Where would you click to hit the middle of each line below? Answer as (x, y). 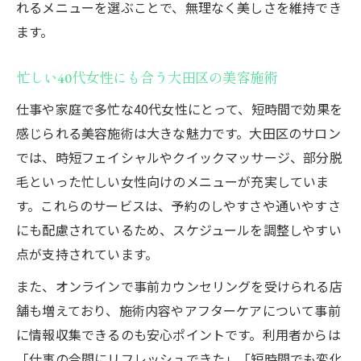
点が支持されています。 (87, 253)
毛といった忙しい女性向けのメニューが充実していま (173, 181)
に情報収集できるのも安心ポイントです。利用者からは (178, 334)
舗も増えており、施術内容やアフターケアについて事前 (178, 310)
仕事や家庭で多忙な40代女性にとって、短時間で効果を (180, 108)
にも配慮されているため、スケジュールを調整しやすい (179, 229)
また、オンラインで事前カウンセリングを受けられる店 (179, 286)
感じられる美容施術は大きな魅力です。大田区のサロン (178, 133)
